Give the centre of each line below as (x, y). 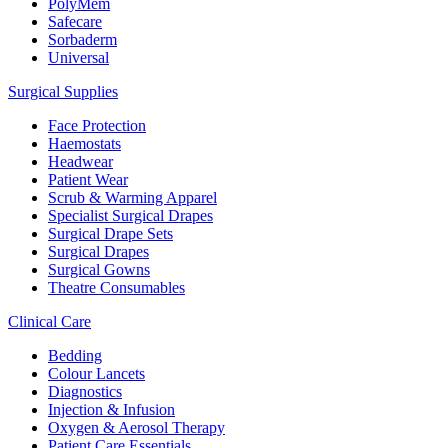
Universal (78, 57)
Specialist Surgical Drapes (130, 215)
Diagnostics (85, 391)
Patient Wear (88, 179)
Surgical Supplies (63, 91)
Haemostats (84, 143)
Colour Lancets (96, 373)
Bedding (75, 355)
